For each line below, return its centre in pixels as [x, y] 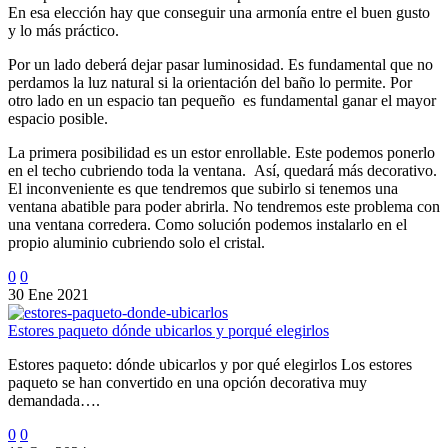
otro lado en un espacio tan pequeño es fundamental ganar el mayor [222, 100]
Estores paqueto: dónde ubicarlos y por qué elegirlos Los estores [210, 364]
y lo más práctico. [63, 30]
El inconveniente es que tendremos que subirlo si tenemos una [203, 188]
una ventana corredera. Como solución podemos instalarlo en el [207, 224]
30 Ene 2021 [48, 294]
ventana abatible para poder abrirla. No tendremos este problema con [224, 206]
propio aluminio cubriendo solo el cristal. [136, 242]
